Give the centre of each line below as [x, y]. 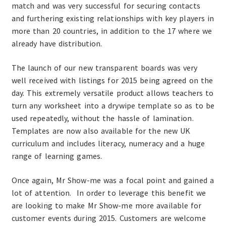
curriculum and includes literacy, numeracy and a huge [108, 143]
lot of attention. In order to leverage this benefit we [109, 192]
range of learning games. [57, 156]
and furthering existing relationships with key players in [113, 18]
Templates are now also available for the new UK [101, 130]
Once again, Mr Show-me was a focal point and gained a [112, 180]
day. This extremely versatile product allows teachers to [112, 93]
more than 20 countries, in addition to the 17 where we [112, 31]
